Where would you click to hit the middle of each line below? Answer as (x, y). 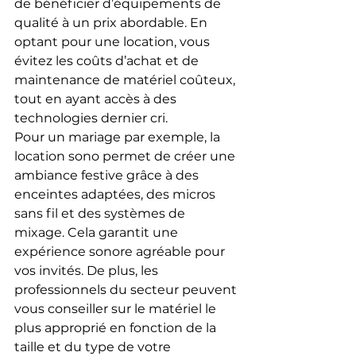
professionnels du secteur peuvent (127, 289)
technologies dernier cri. (91, 118)
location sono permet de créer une (126, 156)
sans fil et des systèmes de (101, 213)
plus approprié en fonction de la (117, 327)
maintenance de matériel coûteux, (126, 79)
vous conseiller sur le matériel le (117, 308)
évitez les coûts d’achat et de (108, 60)
